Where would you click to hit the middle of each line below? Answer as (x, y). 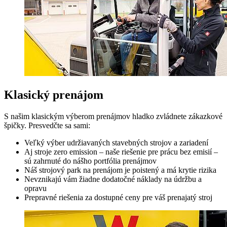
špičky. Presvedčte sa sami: (47, 125)
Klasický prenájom (54, 94)
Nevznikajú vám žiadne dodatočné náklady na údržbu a (113, 179)
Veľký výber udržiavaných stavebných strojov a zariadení (116, 142)
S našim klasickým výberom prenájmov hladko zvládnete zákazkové (113, 116)
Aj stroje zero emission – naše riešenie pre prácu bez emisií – (121, 152)
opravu (35, 188)
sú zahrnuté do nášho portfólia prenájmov (90, 161)
